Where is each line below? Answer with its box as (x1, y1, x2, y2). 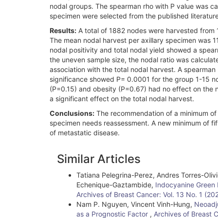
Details (56, 157, 104, 175)
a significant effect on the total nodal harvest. (50, 94, 194, 103)
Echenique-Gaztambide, (76, 181, 155, 189)
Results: (50, 26, 76, 35)
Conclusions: (50, 109, 94, 117)
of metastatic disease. (50, 128, 120, 137)
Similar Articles (57, 152, 141, 166)
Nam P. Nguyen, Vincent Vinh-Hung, (76, 200, 194, 208)
